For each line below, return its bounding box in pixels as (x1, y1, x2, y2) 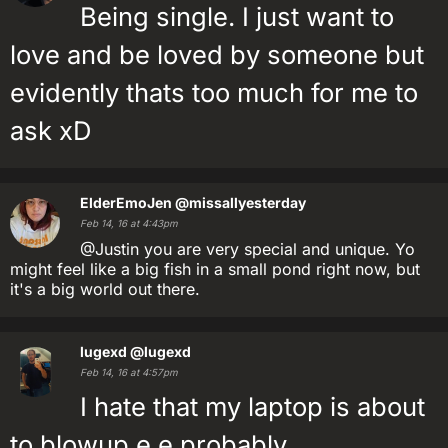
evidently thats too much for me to (10, 77, 418, 108)
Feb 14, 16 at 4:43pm (80, 218, 178, 229)
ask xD (10, 115, 91, 146)
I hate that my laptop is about (80, 391, 425, 422)
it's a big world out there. (10, 279, 200, 299)
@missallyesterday (175, 194, 306, 211)
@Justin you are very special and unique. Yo (80, 239, 415, 259)
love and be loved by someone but (10, 39, 424, 70)
